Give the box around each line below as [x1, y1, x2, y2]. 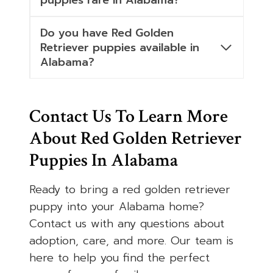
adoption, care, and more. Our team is [29, 232, 233, 250]
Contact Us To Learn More [29, 105, 228, 129]
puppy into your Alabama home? [29, 198, 204, 216]
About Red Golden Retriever [29, 127, 242, 151]
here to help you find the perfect [29, 249, 210, 267]
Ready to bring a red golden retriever [29, 181, 230, 199]
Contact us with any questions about [29, 215, 224, 233]
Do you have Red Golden [40, 24, 174, 42]
